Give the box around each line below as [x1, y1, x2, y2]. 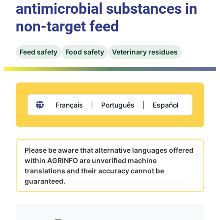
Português [101, 100, 135, 109]
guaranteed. [25, 176, 65, 185]
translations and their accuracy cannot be [25, 166, 164, 175]
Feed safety [20, 47, 57, 56]
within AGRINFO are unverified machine [25, 156, 157, 165]
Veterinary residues [112, 47, 178, 56]
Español [153, 100, 178, 109]
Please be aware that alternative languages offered [25, 145, 193, 154]
